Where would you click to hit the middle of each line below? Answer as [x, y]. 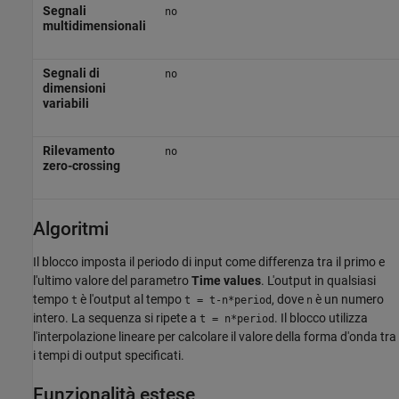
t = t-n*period [228, 300]
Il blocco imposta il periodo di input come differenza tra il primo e [209, 261]
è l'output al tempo [131, 299]
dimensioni [74, 89]
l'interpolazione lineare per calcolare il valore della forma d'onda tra [215, 336]
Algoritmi [71, 229]
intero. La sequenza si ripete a [116, 318]
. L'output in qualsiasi [318, 280]
